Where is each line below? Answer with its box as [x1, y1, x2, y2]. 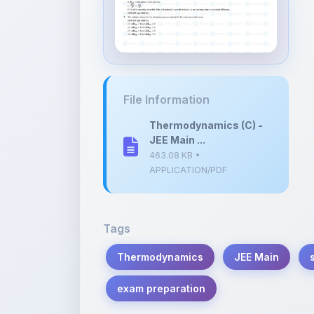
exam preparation [117, 193, 205, 205]
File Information [123, 3, 210, 17]
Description [150, 284, 250, 306]
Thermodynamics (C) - [149, 29, 263, 41]
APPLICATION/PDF [149, 75, 227, 86]
